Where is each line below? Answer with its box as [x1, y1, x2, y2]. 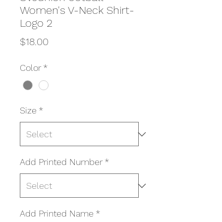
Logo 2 [20, 17, 53, 29]
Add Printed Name [20, 208, 94, 219]
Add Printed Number [20, 157, 103, 167]
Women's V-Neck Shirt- [20, 4, 134, 16]
